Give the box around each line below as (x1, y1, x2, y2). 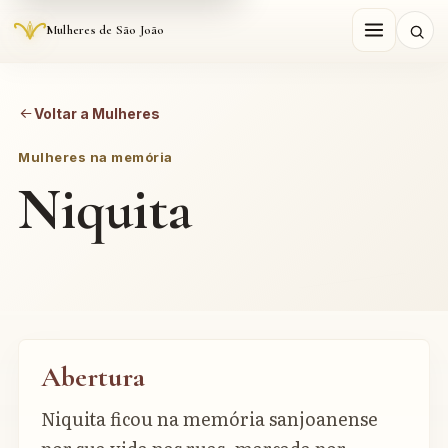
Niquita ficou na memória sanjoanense (41, 405, 378, 432)
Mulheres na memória (18, 149, 173, 165)
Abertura (41, 360, 145, 394)
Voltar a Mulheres (33, 105, 160, 122)
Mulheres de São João (46, 21, 165, 38)
